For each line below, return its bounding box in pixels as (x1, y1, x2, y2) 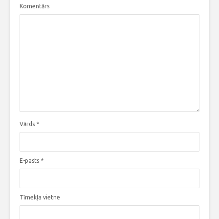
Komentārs (20, 3, 49, 10)
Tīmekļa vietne (20, 194, 60, 201)
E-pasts (20, 157, 41, 164)
